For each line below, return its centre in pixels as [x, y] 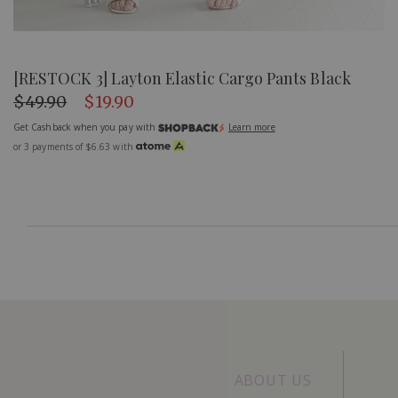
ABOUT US [273, 380]
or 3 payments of [50, 146]
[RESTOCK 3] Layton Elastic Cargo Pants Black [182, 78]
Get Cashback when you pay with [86, 127]
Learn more [251, 127]
